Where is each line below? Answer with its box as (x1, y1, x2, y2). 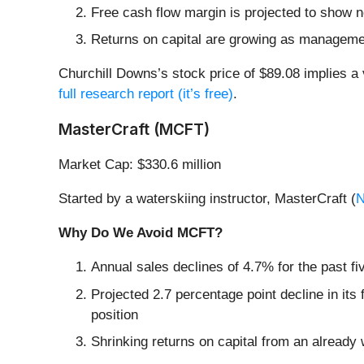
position (91, 306, 138, 323)
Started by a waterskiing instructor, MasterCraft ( (58, 191, 356, 207)
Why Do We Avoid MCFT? (58, 225, 223, 241)
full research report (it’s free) (58, 86, 233, 102)
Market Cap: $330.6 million (58, 157, 221, 173)
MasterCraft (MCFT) (58, 119, 210, 140)
